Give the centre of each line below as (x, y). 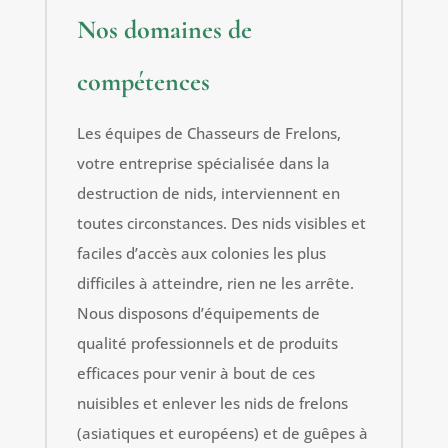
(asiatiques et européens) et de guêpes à (222, 432)
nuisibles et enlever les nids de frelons (212, 402)
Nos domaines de (164, 29)
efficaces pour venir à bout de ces (195, 372)
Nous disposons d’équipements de (198, 312)
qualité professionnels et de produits (207, 342)
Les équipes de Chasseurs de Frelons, (208, 132)
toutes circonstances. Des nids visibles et (221, 222)
